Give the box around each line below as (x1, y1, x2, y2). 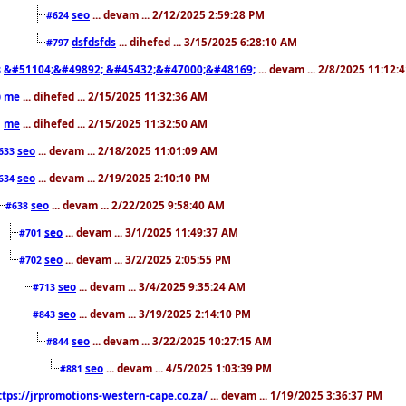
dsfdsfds (72, 34, 116, 49)
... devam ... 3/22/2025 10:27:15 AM (90, 333, 272, 348)
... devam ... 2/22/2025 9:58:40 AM (49, 197, 225, 212)
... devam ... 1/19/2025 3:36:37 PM (208, 387, 382, 402)
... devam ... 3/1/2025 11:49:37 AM (63, 224, 238, 239)
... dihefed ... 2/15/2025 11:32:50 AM (20, 115, 208, 130)
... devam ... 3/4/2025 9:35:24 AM (76, 278, 246, 294)
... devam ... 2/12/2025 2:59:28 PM (90, 6, 265, 22)
